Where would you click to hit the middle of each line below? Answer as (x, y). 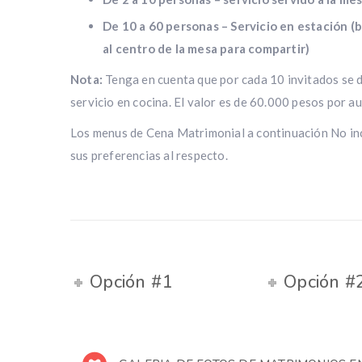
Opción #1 (131, 282)
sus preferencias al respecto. (149, 156)
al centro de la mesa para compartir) (206, 49)
